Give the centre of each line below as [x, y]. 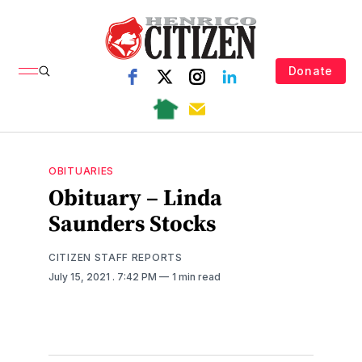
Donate [310, 70]
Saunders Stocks [132, 223]
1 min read [196, 276]
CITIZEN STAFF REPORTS [116, 257]
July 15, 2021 [80, 276]
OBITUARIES [81, 171]
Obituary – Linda [135, 197]
